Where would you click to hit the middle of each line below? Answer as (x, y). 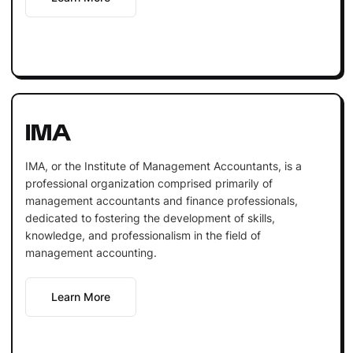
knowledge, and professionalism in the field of (143, 235)
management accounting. (91, 252)
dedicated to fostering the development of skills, (150, 217)
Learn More (80, 296)
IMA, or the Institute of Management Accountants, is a (163, 165)
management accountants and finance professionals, (161, 200)
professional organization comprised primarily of (149, 183)
